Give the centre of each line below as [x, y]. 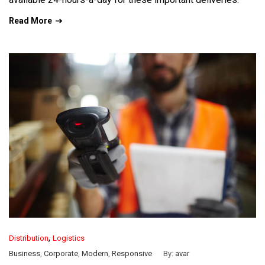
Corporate [61, 254]
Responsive [132, 254]
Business [25, 254]
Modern [95, 254]
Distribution [29, 238]
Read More [30, 20]
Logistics [69, 238]
